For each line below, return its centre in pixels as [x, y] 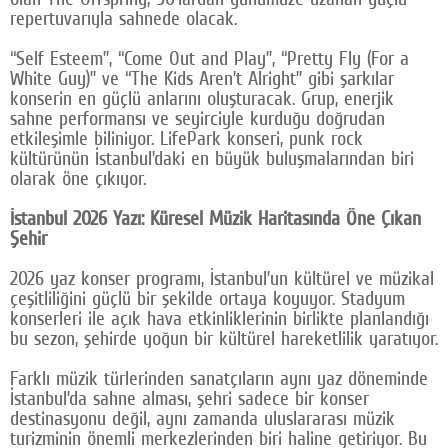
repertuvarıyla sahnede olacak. [126, 18]
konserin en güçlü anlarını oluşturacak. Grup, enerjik [202, 98]
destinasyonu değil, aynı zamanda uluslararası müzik [202, 418]
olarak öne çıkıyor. [78, 178]
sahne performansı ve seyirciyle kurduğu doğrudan [197, 118]
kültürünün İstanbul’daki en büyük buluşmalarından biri [212, 158]
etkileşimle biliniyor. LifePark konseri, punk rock [186, 138]
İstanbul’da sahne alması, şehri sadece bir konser [189, 398]
